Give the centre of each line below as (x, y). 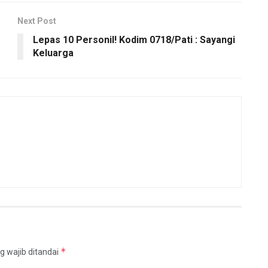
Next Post (37, 21)
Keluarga (53, 53)
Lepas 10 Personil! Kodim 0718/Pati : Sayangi (134, 39)
